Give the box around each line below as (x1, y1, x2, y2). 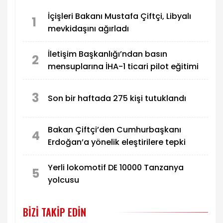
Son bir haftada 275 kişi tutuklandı (48, 92, 186, 104)
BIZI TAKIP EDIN (23, 204, 86, 220)
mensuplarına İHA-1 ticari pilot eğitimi (48, 61, 199, 73)
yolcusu (48, 174, 79, 186)
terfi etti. (101, 2, 130, 13)
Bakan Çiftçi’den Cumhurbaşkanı (48, 124, 181, 136)
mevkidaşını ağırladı (48, 23, 129, 35)
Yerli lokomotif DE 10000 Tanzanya (48, 162, 184, 174)
